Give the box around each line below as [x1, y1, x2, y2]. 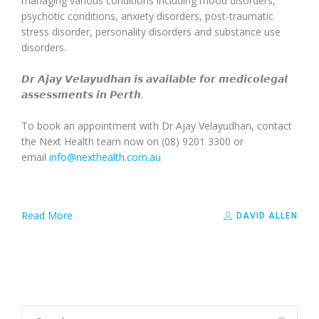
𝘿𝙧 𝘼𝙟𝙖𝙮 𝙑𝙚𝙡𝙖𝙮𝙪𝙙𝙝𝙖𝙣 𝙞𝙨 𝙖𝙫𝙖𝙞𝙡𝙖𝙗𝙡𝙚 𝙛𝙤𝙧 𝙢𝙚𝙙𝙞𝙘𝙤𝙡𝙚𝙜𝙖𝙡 [21, 72, 288, 85]
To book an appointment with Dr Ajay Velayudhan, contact [21, 119, 292, 132]
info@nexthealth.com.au [49, 150, 161, 164]
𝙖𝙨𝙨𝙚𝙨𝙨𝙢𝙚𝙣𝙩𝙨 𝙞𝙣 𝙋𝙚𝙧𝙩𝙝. [21, 88, 143, 101]
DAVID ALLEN [234, 211, 298, 221]
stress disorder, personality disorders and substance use [21, 25, 281, 38]
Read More [21, 209, 73, 222]
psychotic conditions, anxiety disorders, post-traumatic [21, 9, 273, 23]
